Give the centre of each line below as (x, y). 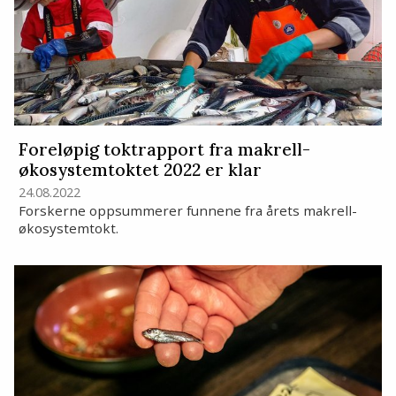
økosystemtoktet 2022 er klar (140, 170)
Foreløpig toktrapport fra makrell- (164, 150)
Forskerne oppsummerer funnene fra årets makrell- (187, 211)
